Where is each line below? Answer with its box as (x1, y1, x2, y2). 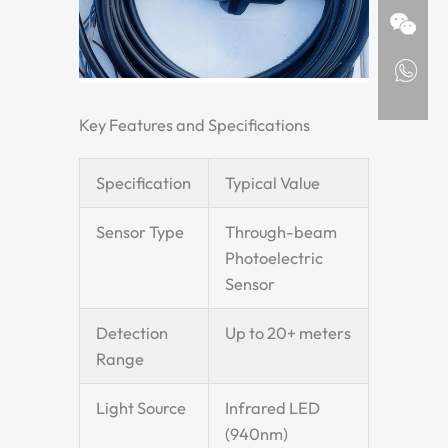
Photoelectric (225, 248, 324, 269)
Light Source (96, 398, 187, 419)
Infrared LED (225, 398, 321, 419)
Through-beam (225, 222, 338, 243)
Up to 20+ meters (225, 323, 352, 344)
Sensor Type (96, 222, 185, 243)
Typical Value (225, 173, 321, 194)
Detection (96, 323, 169, 344)
